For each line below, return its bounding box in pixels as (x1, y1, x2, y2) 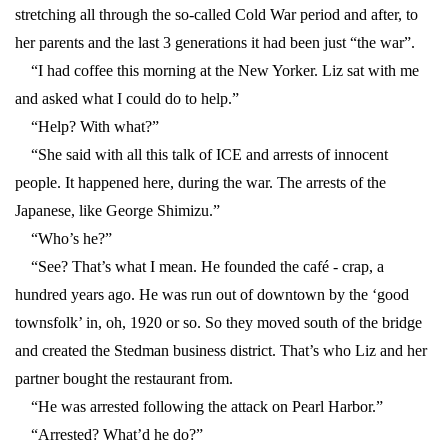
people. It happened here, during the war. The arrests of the (15, 174, 386, 192)
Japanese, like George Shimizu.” (15, 202, 220, 220)
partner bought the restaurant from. (15, 370, 233, 388)
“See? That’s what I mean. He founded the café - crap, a (15, 258, 384, 276)
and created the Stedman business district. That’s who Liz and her (15, 342, 427, 360)
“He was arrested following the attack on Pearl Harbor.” (15, 398, 383, 416)
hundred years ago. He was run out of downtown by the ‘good (15, 286, 409, 304)
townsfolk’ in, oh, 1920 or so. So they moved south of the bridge (15, 314, 422, 332)
